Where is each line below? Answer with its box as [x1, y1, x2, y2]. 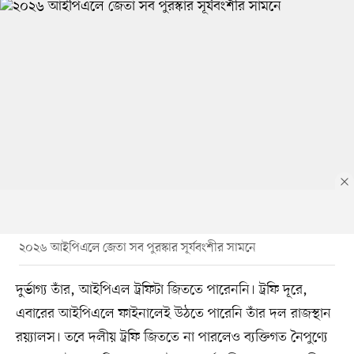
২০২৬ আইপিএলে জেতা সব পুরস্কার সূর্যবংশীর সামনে [18, 239, 256, 257]
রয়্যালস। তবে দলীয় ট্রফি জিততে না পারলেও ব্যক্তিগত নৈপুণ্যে [15, 327, 328, 347]
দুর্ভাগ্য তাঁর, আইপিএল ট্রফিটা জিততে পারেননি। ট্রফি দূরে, [15, 280, 307, 299]
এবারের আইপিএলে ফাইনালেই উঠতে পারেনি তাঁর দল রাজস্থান [15, 303, 331, 323]
